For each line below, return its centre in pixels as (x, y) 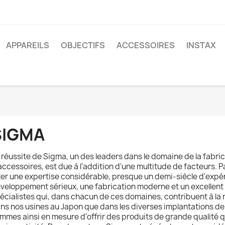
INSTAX (201, 45)
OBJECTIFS (83, 45)
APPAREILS (28, 45)
